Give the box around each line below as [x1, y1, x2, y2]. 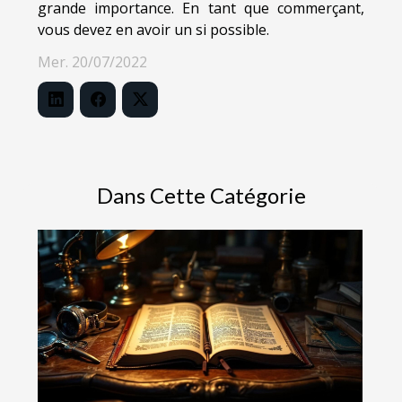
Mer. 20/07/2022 [38, 52, 147, 73]
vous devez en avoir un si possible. [38, 20, 269, 40]
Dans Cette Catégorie [96, 182, 306, 209]
